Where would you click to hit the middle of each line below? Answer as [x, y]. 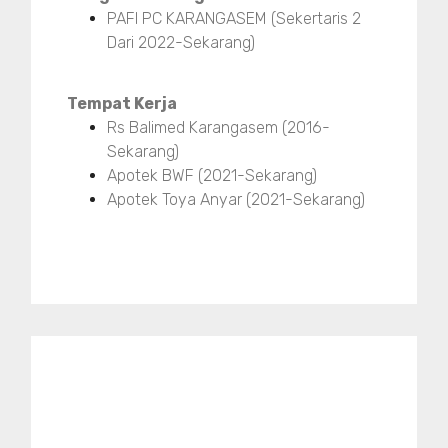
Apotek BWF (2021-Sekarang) [212, 176]
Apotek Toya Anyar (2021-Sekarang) [236, 200]
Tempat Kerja [122, 104]
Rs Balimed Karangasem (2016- [218, 128]
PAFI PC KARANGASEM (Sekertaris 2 [234, 19]
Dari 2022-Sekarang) [181, 43]
